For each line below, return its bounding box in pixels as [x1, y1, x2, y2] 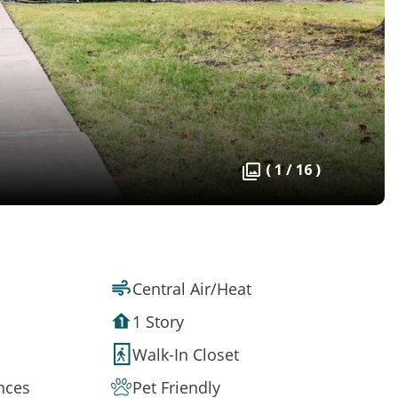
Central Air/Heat [132, 277, 251, 299]
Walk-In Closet [132, 343, 239, 365]
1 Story [132, 310, 184, 332]
